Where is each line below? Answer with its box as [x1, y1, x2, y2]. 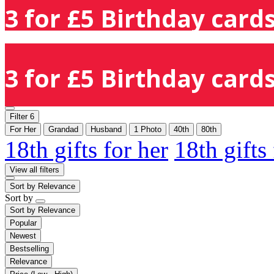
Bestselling [10, 243, 49, 253]
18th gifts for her [5, 136, 168, 163]
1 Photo [134, 124, 161, 134]
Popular [10, 218, 37, 228]
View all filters [10, 165, 59, 174]
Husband [91, 124, 122, 134]
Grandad [48, 124, 78, 134]
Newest [10, 231, 36, 240]
